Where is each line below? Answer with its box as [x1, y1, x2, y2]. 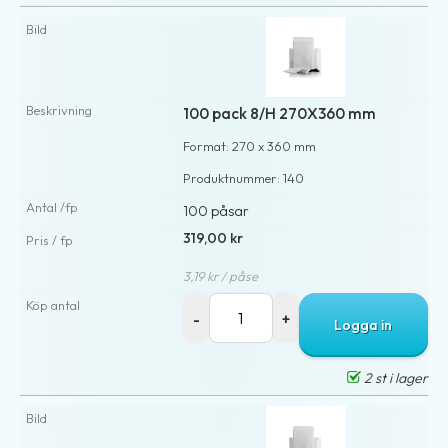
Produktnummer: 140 [183, 169, 305, 186]
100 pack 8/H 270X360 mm [183, 103, 377, 123]
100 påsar [183, 201, 250, 220]
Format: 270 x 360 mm [183, 137, 317, 154]
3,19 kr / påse [183, 267, 259, 284]
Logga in [334, 315, 393, 334]
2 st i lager [361, 368, 428, 387]
